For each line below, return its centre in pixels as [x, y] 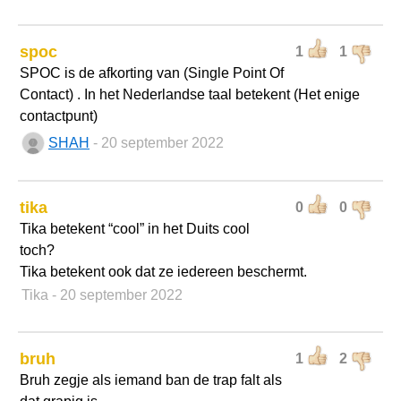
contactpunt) [59, 116]
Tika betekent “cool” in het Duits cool [135, 229]
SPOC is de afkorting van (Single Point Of [152, 73]
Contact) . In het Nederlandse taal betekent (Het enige [190, 94]
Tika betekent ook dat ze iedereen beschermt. [163, 272]
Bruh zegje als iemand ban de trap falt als [151, 380]
